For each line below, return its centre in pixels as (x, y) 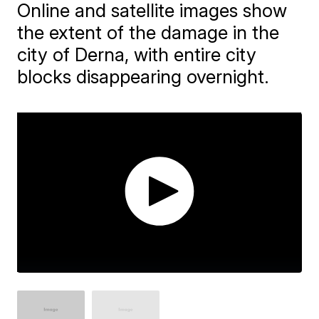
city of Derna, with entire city (137, 55)
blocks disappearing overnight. (143, 77)
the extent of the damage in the (148, 33)
